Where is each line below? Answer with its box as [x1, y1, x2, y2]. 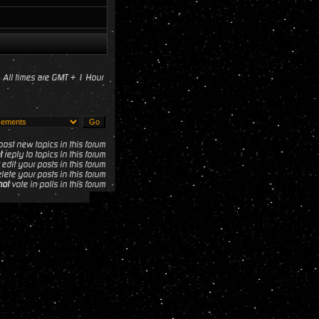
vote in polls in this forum [9, 179, 105, 189]
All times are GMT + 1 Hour [3, 73, 103, 83]
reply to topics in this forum [2, 150, 105, 159]
